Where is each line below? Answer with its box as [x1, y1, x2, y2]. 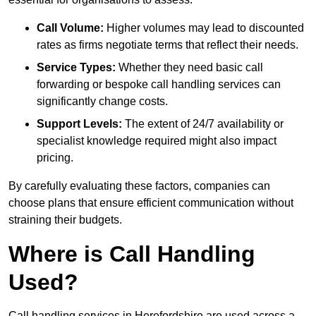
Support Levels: [37, 118, 122, 130]
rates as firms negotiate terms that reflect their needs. [37, 39, 298, 51]
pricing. [37, 152, 73, 164]
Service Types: [37, 61, 116, 74]
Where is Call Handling [8, 241, 255, 267]
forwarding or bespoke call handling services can [37, 78, 281, 91]
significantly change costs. [37, 95, 168, 108]
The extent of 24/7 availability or [122, 118, 284, 130]
